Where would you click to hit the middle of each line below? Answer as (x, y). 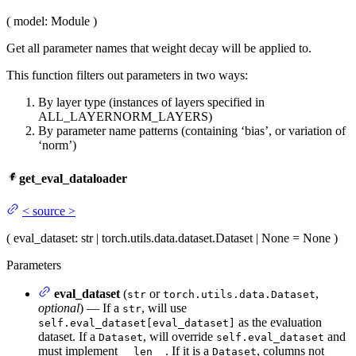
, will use (164, 308)
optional (59, 308)
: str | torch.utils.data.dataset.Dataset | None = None (203, 238)
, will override (180, 336)
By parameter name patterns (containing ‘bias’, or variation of (192, 131)
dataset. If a (68, 336)
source (49, 211)
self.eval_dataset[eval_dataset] (137, 323)
